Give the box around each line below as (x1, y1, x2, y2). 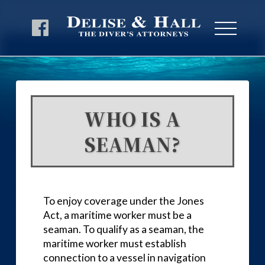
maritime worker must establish (43, 237, 186, 250)
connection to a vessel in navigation (43, 251, 206, 264)
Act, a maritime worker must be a (43, 209, 192, 221)
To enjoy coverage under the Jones (43, 195, 204, 207)
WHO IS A (84, 105, 181, 132)
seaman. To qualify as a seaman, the (43, 223, 204, 235)
